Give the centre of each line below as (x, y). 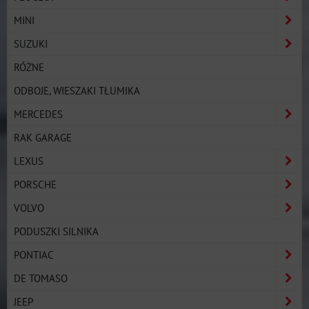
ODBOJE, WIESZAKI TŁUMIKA (77, 90)
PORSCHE (35, 184)
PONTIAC (34, 254)
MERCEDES (38, 113)
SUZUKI (31, 43)
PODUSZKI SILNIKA (56, 231)
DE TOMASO (41, 278)
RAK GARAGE (43, 137)
